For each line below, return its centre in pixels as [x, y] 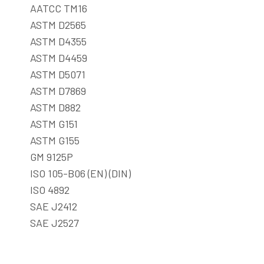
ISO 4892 [50, 190]
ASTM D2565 [58, 25]
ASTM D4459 [59, 58]
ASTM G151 [54, 124]
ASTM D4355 [58, 41]
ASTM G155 [55, 140]
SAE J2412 [54, 206]
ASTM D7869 [58, 91]
